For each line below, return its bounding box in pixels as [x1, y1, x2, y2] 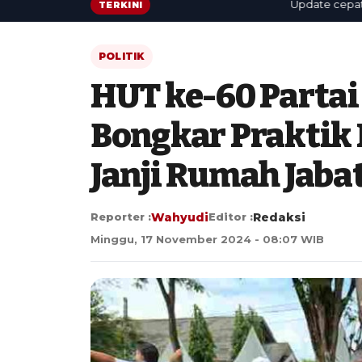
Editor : [208, 209, 253, 223]
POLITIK [99, 49, 145, 62]
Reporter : [90, 209, 151, 223]
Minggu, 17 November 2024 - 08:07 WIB [90, 232, 324, 246]
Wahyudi [151, 209, 208, 225]
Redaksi [253, 209, 305, 225]
